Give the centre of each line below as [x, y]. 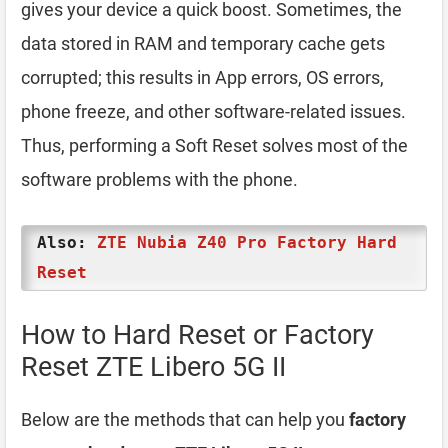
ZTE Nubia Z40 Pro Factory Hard [247, 242]
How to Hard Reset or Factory [197, 334]
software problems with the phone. [159, 179]
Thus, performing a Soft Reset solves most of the [214, 145]
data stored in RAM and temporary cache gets [203, 43]
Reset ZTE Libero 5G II [153, 366]
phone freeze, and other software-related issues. [213, 111]
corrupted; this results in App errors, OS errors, [202, 77]
